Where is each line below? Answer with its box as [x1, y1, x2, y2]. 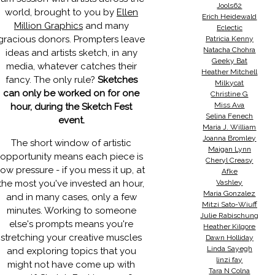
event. [58, 115, 85, 126]
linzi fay [216, 255, 243, 264]
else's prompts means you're [9, 219, 134, 230]
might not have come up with [7, 259, 136, 270]
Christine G [211, 90, 249, 98]
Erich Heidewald [202, 12, 257, 21]
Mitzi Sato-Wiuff [201, 200, 257, 209]
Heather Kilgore [203, 222, 256, 231]
